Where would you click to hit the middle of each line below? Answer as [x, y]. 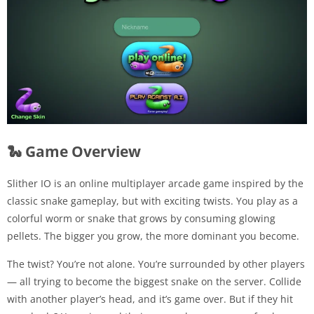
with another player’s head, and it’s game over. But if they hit [150, 299]
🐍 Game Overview [74, 152]
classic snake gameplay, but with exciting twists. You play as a [152, 201]
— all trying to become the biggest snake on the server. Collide [154, 282]
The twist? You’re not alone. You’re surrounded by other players [156, 264]
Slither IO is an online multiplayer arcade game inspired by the [155, 184]
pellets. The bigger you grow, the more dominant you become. [153, 236]
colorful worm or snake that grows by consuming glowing [141, 219]
